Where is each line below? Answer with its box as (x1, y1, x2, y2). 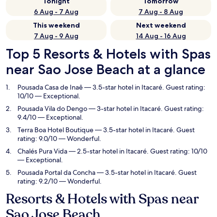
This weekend (32, 21, 80, 30)
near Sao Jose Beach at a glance (6, 61, 205, 77)
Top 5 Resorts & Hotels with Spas (6, 46, 211, 62)
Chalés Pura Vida (17, 147, 67, 155)
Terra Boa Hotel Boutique (17, 125, 93, 134)
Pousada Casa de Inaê (17, 83, 83, 92)
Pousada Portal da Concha (17, 168, 95, 177)
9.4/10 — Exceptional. (17, 113, 83, 122)
